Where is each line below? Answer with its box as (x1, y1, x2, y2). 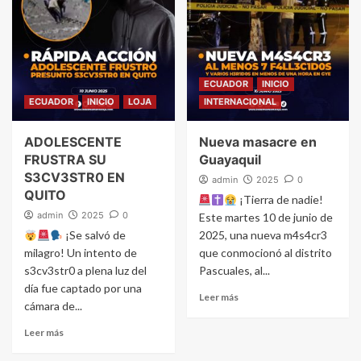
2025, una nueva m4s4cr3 (198, 228, 327, 243)
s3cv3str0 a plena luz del (24, 263, 147, 278)
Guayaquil (198, 151, 261, 168)
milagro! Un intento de (24, 246, 137, 260)
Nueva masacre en (198, 134, 317, 151)
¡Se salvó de (62, 228, 126, 243)
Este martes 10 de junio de (198, 210, 333, 225)
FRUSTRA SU (24, 151, 106, 168)
